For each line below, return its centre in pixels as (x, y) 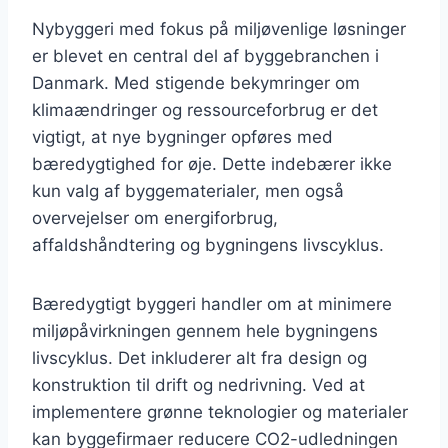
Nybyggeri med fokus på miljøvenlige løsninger (219, 28)
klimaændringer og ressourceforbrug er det (205, 109)
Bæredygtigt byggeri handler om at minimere (212, 303)
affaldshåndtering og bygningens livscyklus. (208, 244)
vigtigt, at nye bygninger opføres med (182, 136)
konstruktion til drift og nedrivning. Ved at (198, 384)
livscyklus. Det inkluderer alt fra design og (199, 357)
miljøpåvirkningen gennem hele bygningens (205, 330)
